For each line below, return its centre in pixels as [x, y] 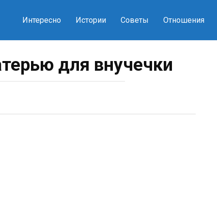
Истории [91, 20]
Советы [134, 20]
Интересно [41, 20]
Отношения [184, 20]
